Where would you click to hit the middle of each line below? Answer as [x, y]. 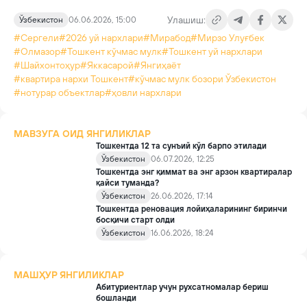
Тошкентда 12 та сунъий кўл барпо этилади [181, 146]
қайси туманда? [127, 183]
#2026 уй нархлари [101, 38]
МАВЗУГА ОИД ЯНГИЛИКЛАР [82, 134]
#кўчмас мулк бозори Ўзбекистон [202, 79]
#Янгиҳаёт [157, 65]
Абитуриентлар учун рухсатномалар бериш [182, 287]
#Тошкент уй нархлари [212, 51]
